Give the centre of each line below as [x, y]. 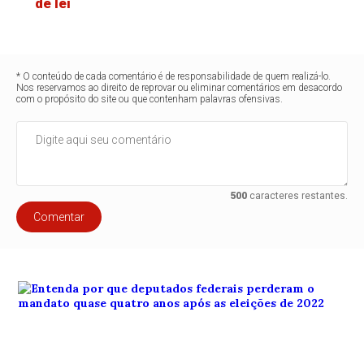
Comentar [59, 217]
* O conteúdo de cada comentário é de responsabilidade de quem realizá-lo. [174, 76]
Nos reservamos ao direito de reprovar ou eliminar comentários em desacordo [180, 87]
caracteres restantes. [297, 195]
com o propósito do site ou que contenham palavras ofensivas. [150, 99]
